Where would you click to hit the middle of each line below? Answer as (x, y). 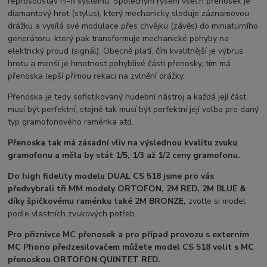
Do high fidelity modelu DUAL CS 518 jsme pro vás (111, 176)
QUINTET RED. (130, 260)
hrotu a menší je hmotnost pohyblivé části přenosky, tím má (119, 64)
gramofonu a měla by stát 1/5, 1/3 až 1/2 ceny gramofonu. (124, 156)
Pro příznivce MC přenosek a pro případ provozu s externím (129, 235)
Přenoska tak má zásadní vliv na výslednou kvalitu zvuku (123, 143)
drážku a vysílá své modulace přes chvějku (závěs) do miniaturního (133, 26)
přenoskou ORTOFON (53, 260)
